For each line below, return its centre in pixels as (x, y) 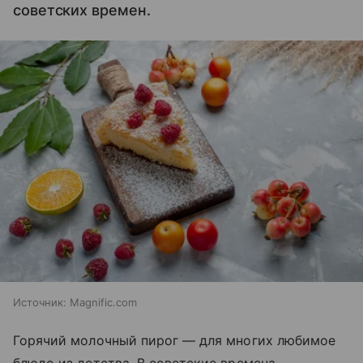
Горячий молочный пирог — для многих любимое (175, 341)
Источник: (40, 303)
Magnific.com (103, 303)
